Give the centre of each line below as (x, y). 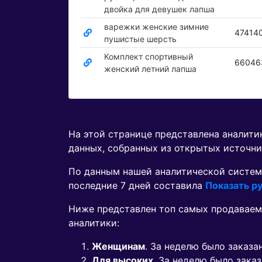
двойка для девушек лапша (159, 9)
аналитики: (94, 223)
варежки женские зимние (156, 27)
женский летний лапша (150, 69)
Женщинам (118, 247)
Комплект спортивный (148, 57)
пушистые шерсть (140, 39)
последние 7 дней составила (137, 186)
